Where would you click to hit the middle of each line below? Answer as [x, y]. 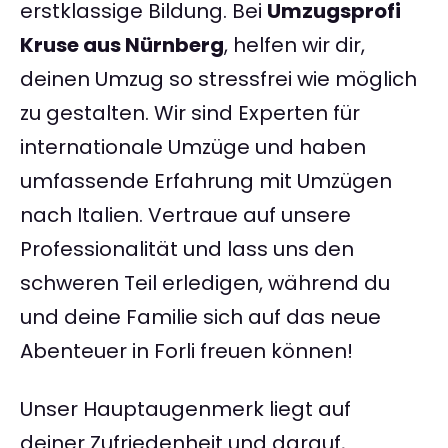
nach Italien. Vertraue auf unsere [185, 215]
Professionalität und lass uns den [187, 249]
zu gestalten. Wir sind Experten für [190, 113]
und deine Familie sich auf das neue [200, 317]
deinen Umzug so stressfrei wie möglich [218, 79]
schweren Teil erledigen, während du [205, 283]
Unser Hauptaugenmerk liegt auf [185, 409]
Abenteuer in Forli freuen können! [186, 351]
